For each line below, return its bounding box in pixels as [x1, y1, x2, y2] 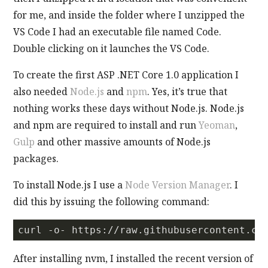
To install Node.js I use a [13, 178, 126, 191]
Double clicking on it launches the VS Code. [13, 41, 210, 55]
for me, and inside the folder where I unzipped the [13, 8, 245, 22]
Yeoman [199, 118, 236, 132]
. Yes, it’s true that [147, 84, 228, 98]
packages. [13, 151, 59, 165]
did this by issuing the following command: [13, 194, 210, 208]
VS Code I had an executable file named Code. [13, 25, 222, 38]
